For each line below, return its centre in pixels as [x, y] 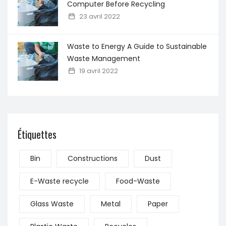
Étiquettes [37, 134]
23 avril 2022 [100, 16]
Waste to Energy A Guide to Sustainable [137, 46]
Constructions [93, 158]
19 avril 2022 [99, 71]
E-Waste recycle [60, 181]
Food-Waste [138, 181]
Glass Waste [52, 204]
